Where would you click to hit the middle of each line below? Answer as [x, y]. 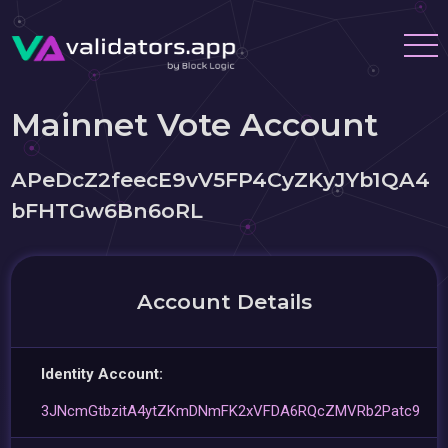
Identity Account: [102, 374]
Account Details [224, 301]
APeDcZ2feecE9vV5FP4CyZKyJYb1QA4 [221, 179]
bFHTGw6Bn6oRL [107, 210]
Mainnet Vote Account [195, 124]
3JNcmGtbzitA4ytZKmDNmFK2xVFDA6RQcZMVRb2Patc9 [231, 411]
